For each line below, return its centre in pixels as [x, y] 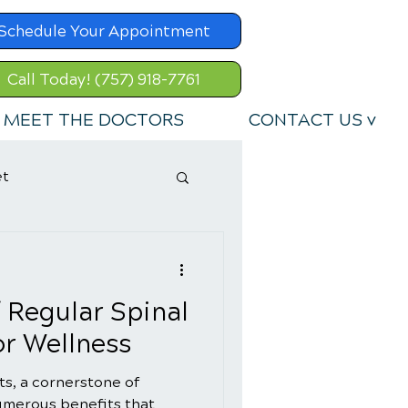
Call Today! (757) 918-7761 [104, 79]
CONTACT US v [312, 120]
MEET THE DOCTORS [94, 120]
